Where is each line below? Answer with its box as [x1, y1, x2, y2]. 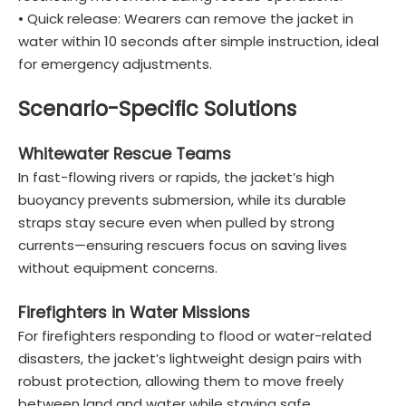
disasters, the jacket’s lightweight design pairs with [18, 349, 362, 368]
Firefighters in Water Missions [18, 302, 250, 324]
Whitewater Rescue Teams [18, 143, 231, 165]
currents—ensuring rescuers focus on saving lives [18, 236, 347, 255]
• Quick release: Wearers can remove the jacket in [18, 9, 353, 28]
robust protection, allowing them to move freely [18, 372, 343, 391]
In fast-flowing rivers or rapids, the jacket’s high [18, 168, 334, 187]
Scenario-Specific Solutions [18, 94, 296, 123]
